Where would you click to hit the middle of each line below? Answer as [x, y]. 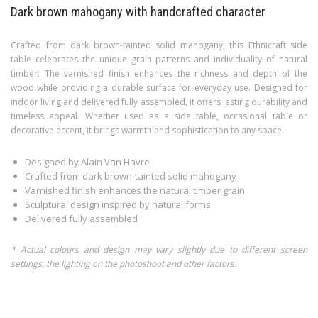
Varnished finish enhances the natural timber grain [135, 191]
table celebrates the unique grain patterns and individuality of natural [159, 60]
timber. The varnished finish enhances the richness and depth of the [159, 74]
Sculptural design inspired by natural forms [118, 205]
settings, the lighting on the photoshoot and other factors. [124, 264]
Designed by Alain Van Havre [87, 162]
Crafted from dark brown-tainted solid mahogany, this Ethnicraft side [159, 45]
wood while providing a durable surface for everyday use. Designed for [159, 88]
